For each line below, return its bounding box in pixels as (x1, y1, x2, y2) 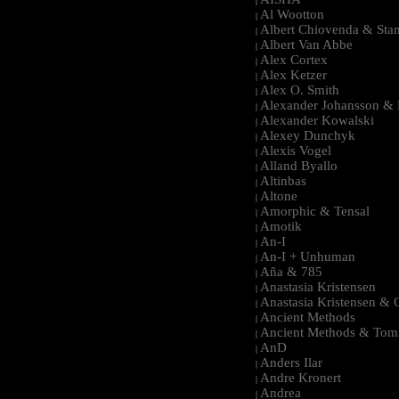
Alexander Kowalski (260, 112, 374, 127)
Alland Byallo (260, 158, 338, 173)
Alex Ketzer (260, 67, 327, 82)
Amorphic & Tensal (260, 203, 370, 218)
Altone (260, 188, 297, 203)
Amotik (260, 218, 302, 233)
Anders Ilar (260, 354, 322, 370)
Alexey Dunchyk (260, 127, 355, 142)
